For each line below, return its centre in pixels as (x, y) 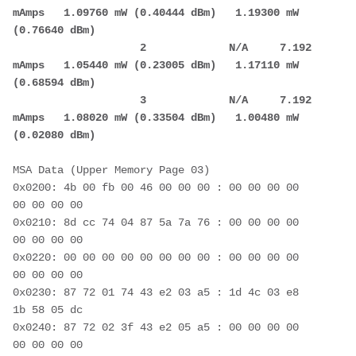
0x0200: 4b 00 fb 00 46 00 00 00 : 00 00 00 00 (156, 187)
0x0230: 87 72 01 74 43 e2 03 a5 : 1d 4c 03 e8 (156, 292)
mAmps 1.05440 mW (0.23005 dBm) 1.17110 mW (156, 65)
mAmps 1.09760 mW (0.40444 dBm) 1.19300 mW (156, 12)
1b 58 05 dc (48, 310)
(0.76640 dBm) (54, 30)
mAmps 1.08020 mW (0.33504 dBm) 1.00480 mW (156, 117)
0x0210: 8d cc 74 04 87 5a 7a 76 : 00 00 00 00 (156, 222)
